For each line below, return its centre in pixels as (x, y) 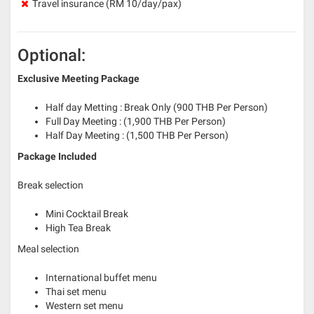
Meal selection (48, 248)
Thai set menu (76, 291)
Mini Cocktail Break (87, 213)
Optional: (52, 55)
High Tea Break (78, 227)
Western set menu (84, 305)
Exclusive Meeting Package (78, 78)
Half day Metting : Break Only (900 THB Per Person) (157, 107)
